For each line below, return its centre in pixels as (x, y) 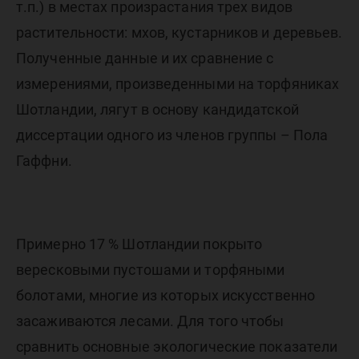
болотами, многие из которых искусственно (166, 295)
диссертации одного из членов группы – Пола (172, 135)
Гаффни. (44, 161)
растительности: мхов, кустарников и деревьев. (179, 32)
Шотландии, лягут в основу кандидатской (157, 109)
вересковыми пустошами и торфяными (151, 270)
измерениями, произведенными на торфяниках (178, 84)
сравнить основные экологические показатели (177, 347)
